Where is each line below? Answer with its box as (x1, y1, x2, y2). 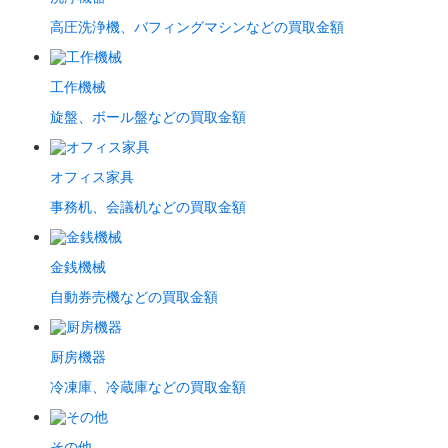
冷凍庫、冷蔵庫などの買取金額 (50, 378, 246, 396)
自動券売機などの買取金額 (50, 288, 218, 306)
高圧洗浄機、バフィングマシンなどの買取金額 (50, 18, 344, 36)
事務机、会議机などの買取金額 (50, 198, 246, 216)
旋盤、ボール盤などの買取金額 (50, 108, 246, 126)
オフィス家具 (50, 168, 134, 186)
